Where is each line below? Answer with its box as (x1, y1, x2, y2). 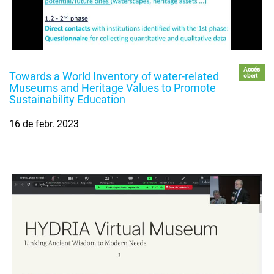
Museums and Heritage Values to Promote (9, 81, 216, 95)
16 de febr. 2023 (9, 118, 79, 130)
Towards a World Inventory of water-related (9, 70, 219, 83)
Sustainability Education (9, 93, 125, 106)
